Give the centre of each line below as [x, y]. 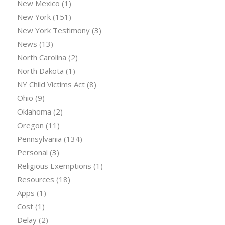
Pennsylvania [39, 138]
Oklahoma [34, 111]
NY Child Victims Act [51, 84]
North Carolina [41, 57]
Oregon [30, 125]
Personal [32, 152]
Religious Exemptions [54, 165]
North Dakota [40, 71]
